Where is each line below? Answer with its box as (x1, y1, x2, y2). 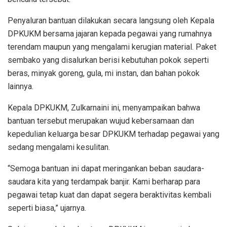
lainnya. (8, 81, 33, 91)
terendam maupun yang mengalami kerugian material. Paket (8, 42, 216, 52)
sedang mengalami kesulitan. (8, 142, 110, 152)
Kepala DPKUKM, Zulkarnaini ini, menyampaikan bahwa (8, 102, 200, 112)
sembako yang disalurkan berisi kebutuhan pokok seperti (8, 55, 209, 65)
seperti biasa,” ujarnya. (8, 203, 86, 213)
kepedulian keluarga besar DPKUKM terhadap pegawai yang (8, 129, 219, 139)
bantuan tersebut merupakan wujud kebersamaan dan (8, 116, 194, 126)
